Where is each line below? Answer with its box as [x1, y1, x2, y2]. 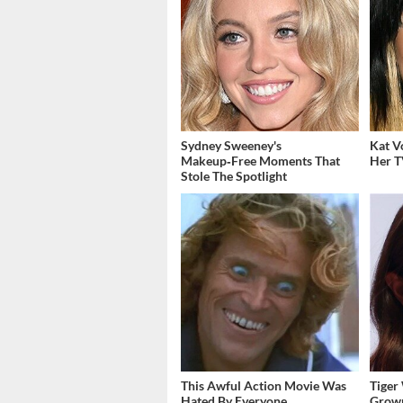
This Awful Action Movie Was [181, 377, 346, 393]
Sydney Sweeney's [181, 137, 282, 153]
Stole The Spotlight [181, 167, 287, 184]
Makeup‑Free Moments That [181, 152, 340, 168]
